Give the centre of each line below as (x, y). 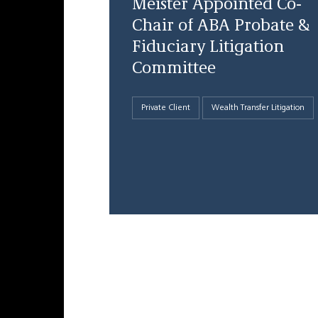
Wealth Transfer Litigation (258, 108)
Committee (174, 69)
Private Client (165, 108)
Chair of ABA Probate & (220, 26)
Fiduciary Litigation (208, 48)
